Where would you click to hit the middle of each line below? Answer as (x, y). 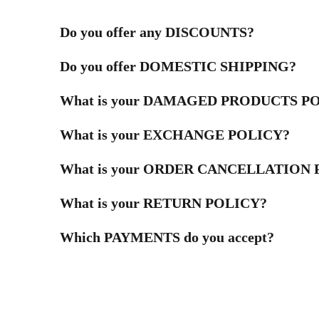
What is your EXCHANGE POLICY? (174, 135)
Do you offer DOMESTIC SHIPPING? (178, 67)
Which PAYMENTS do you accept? (167, 237)
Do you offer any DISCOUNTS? (157, 32)
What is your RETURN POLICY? (163, 203)
